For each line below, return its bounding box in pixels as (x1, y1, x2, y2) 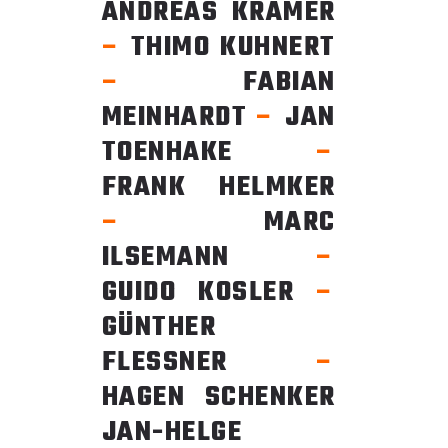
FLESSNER (101, 340, 316, 384)
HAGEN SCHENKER (101, 375, 336, 419)
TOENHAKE (101, 130, 316, 174)
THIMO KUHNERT (121, 25, 336, 69)
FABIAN (121, 60, 336, 104)
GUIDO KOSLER (101, 270, 316, 314)
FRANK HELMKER (101, 165, 336, 209)
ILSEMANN (101, 235, 316, 279)
